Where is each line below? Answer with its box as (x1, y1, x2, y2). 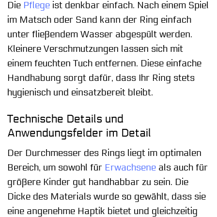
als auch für (156, 162, 208, 173)
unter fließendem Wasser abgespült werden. (7, 29, 192, 40)
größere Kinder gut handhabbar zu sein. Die (7, 176, 188, 187)
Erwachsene (105, 162, 156, 173)
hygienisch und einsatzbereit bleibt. (7, 87, 153, 98)
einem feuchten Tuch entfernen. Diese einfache (7, 58, 201, 69)
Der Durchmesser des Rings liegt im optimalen (7, 147, 201, 158)
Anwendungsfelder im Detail (7, 126, 151, 140)
